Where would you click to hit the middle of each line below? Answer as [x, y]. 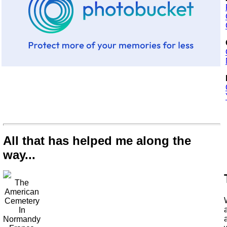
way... [19, 155]
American [22, 192]
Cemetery [22, 201]
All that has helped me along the [97, 141]
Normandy [22, 219]
